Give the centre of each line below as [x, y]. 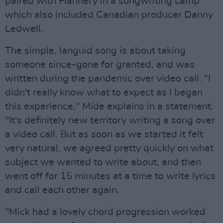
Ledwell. [24, 29]
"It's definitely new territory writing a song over [110, 120]
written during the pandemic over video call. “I [108, 79]
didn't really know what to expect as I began [104, 93]
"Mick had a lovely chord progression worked [105, 212]
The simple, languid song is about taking [95, 51]
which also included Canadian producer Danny [109, 15]
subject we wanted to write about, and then [103, 162]
